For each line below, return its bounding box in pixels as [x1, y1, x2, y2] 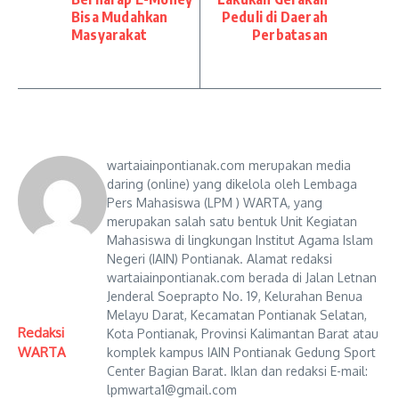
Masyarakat [71, 26, 147, 44]
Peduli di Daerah [221, 8, 328, 26]
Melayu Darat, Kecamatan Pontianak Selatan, [107, 307, 367, 322]
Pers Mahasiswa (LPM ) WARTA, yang [107, 195, 322, 210]
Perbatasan [252, 26, 328, 44]
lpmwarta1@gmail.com [107, 382, 237, 397]
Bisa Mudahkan [71, 8, 168, 26]
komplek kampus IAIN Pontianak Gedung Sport [107, 345, 376, 360]
